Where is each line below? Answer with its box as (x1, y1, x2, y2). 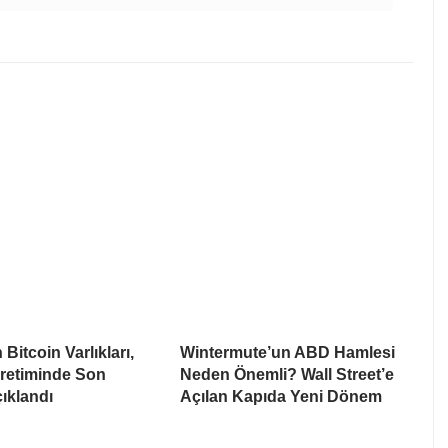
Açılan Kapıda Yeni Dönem (180, 387, 382, 405)
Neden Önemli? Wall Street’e (180, 365, 394, 383)
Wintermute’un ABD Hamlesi (180, 343, 395, 361)
